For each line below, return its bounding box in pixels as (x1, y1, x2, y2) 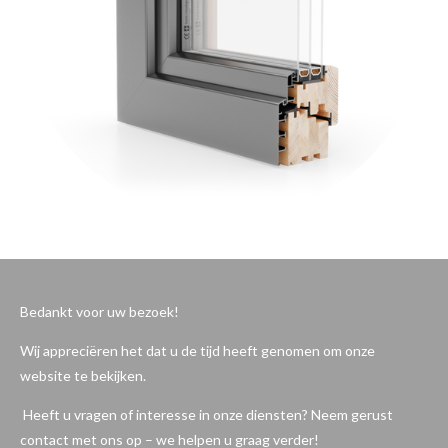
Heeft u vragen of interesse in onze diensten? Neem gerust (20, 406, 393, 423)
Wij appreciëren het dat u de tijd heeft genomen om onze (20, 342, 375, 359)
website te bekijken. (20, 367, 146, 384)
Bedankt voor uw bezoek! (20, 303, 179, 320)
